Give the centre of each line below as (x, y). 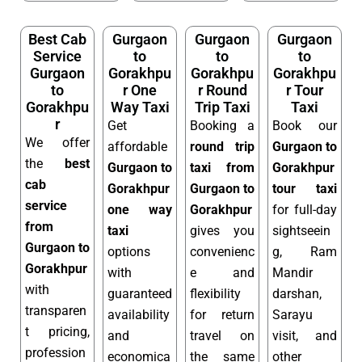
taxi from (222, 167)
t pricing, (57, 331)
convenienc (222, 251)
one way (140, 209)
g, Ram (305, 251)
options (129, 251)
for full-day (305, 209)
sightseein (301, 230)
